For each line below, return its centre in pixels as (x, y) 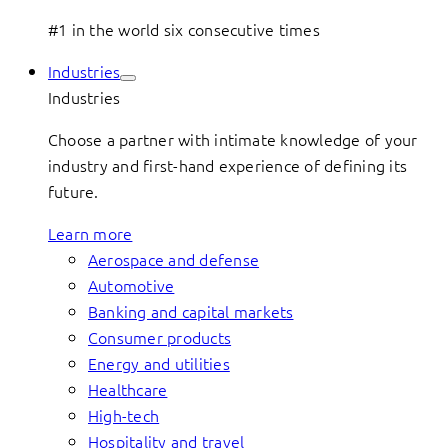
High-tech (124, 415)
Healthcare (128, 389)
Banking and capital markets (191, 311)
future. (73, 191)
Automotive (131, 285)
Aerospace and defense (174, 259)
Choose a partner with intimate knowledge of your (233, 139)
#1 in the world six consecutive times (184, 29)
